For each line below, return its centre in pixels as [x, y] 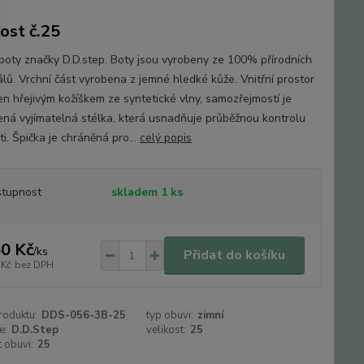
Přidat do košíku [234, 255]
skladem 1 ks [147, 192]
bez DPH [34, 264]
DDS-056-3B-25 [83, 315]
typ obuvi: [170, 315]
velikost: [167, 330]
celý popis [165, 138]
